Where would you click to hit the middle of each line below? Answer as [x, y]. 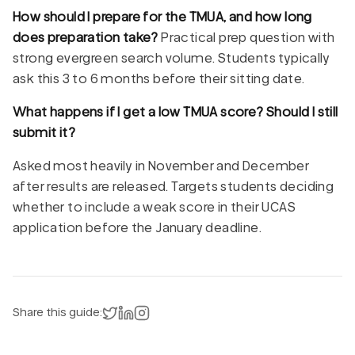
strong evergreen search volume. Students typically [171, 58]
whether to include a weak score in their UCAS [154, 207]
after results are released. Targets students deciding [174, 186]
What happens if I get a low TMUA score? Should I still [176, 112]
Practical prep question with [246, 37]
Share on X [148, 311]
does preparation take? [86, 37]
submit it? [44, 132]
